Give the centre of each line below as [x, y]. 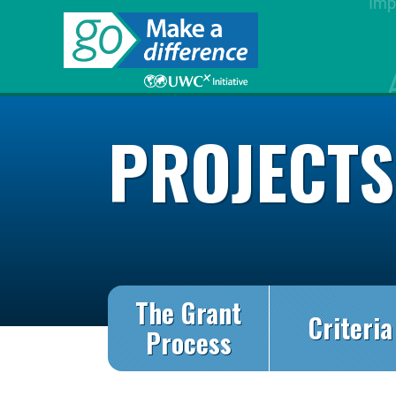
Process [188, 343]
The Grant [189, 313]
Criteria [350, 328]
